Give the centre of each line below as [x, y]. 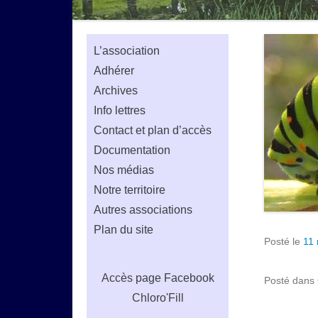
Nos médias [124, 170]
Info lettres [120, 110]
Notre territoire [130, 190]
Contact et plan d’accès [153, 130]
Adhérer [114, 71]
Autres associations [143, 210]
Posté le [284, 241]
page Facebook [175, 278]
